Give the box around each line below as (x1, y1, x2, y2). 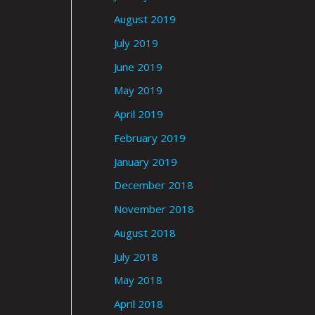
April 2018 (114, 297, 163, 311)
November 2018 (114, 202, 194, 217)
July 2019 (114, 35, 158, 50)
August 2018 (114, 225, 176, 240)
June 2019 (114, 59, 162, 74)
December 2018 (114, 178, 193, 193)
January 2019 (114, 154, 177, 169)
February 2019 (114, 130, 186, 145)
